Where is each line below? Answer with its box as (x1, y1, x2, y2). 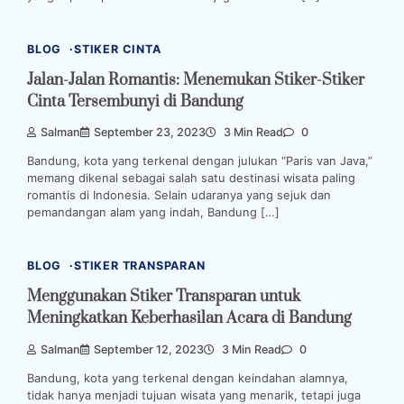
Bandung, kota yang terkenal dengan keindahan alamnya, (27, 370, 348, 385)
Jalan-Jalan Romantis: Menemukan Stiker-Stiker (27, 69, 364, 90)
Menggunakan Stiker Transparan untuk (27, 287, 300, 308)
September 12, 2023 (94, 342, 204, 356)
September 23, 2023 (94, 125, 206, 140)
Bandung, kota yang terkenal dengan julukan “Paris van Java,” (27, 153, 372, 169)
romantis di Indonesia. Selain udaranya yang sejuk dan (27, 188, 331, 203)
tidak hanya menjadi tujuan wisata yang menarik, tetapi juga (27, 387, 361, 402)
